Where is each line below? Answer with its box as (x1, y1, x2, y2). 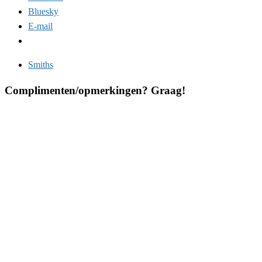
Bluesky (28, 6, 58, 17)
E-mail (28, 21, 53, 32)
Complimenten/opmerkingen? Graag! (5, 84, 185, 97)
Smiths (28, 60, 53, 70)
